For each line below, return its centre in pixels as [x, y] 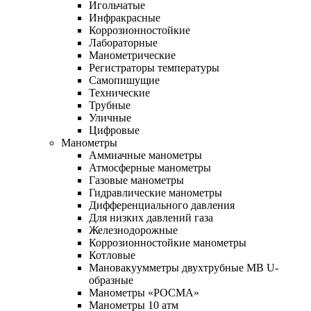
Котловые [112, 255]
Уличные [110, 117]
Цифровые [114, 130]
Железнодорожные [133, 230]
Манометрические [132, 55]
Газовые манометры [136, 180]
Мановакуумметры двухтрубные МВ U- [184, 267]
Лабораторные [123, 42]
